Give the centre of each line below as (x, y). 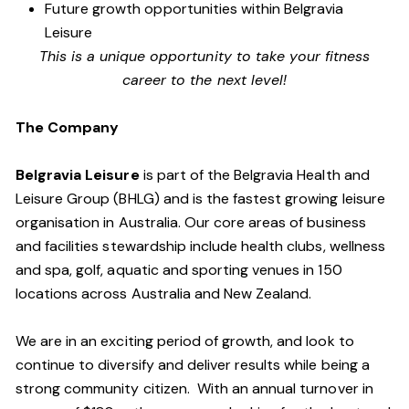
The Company (68, 127)
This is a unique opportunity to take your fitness (204, 56)
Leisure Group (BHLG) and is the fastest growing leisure (200, 199)
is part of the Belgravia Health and (254, 175)
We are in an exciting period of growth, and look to (185, 341)
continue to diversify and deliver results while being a (193, 365)
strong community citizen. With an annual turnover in (194, 388)
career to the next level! (204, 80)
